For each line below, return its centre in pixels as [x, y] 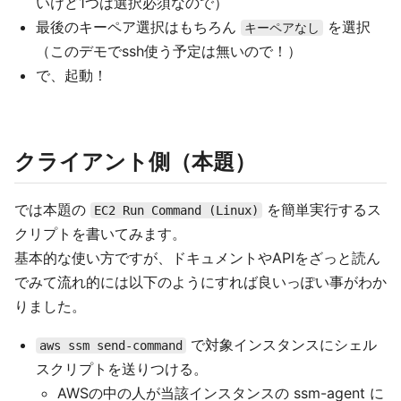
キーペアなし [282, 28]
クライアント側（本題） [135, 162]
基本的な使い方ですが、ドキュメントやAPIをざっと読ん [197, 258]
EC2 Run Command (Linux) [176, 210]
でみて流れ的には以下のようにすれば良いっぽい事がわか [200, 282]
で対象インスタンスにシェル [282, 345]
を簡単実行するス [322, 209]
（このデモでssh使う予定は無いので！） [169, 51]
